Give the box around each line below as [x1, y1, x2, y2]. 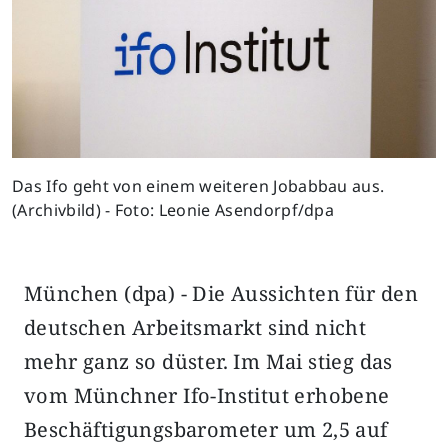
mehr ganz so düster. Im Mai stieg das [24, 348, 393, 376]
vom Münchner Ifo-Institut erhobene [24, 382, 390, 410]
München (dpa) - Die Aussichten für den [24, 280, 419, 308]
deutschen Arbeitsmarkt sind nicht [24, 314, 367, 342]
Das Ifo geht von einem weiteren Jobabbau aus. [12, 175, 385, 198]
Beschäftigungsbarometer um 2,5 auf [24, 416, 388, 444]
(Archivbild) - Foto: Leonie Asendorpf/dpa [12, 199, 335, 222]
